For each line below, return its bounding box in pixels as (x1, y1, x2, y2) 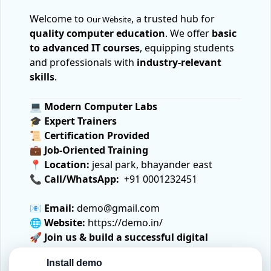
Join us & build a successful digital (44, 230, 208, 244)
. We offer (165, 26, 212, 40)
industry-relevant (137, 55, 221, 69)
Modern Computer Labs (44, 99, 157, 113)
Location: (44, 157, 90, 171)
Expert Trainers (44, 114, 117, 128)
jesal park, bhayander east (90, 157, 212, 171)
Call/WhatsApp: (44, 172, 119, 186)
